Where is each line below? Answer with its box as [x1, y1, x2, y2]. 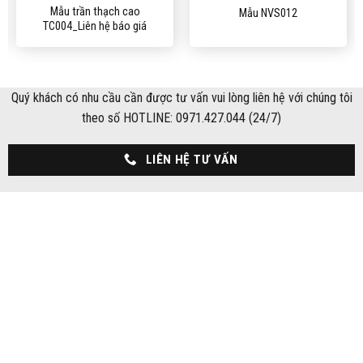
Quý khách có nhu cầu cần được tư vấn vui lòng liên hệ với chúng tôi [11, 89, 352, 105]
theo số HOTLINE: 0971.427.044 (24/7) [82, 109, 281, 126]
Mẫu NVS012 [239, 6, 297, 20]
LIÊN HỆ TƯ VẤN [145, 152, 238, 167]
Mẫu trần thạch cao [49, 5, 140, 19]
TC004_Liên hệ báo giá [43, 19, 147, 34]
